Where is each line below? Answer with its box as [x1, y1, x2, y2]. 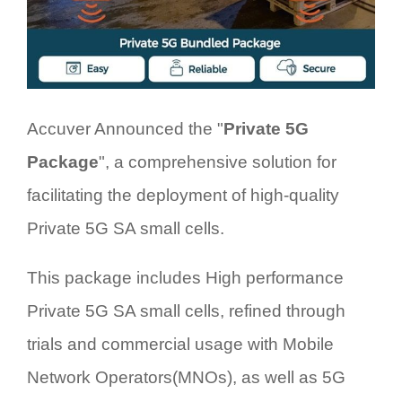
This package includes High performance [27, 267, 344, 287]
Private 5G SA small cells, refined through [27, 301, 345, 320]
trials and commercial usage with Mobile [27, 334, 334, 354]
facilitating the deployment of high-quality [27, 185, 339, 205]
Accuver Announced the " [27, 118, 223, 138]
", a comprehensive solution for [99, 152, 336, 171]
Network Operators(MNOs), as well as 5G [27, 367, 345, 387]
